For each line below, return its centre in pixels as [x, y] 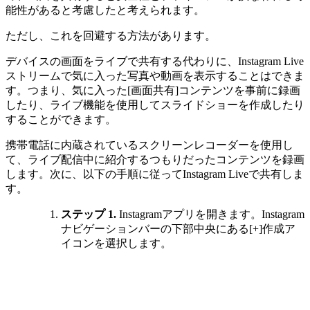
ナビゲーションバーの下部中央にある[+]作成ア [178, 229]
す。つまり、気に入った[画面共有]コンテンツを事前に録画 [153, 91]
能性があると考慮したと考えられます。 [105, 10]
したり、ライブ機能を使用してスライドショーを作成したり [155, 105]
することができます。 [61, 120]
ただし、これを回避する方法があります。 [111, 36]
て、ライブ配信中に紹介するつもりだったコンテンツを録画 [155, 160]
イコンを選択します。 [116, 244]
